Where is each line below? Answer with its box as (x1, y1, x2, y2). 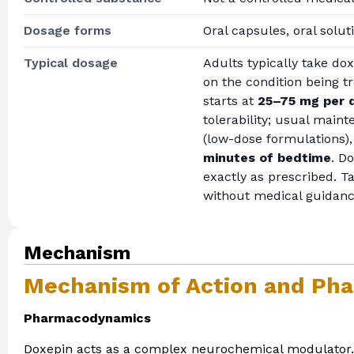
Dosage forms (24, 23, 111, 39)
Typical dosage (24, 55, 118, 71)
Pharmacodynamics (24, 311, 151, 326)
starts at (202, 93, 258, 109)
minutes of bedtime (202, 150, 331, 166)
